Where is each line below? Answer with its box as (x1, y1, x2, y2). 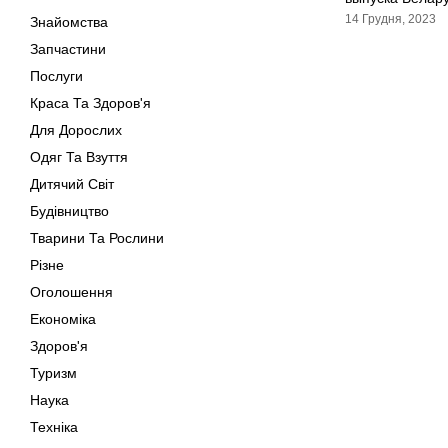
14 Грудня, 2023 (345, 12, 436, 26)
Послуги (30, 68, 83, 84)
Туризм (30, 365, 77, 381)
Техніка (30, 419, 78, 435)
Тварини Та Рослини (30, 230, 164, 246)
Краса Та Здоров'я (30, 95, 151, 111)
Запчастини (30, 41, 106, 57)
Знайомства (30, 14, 108, 30)
